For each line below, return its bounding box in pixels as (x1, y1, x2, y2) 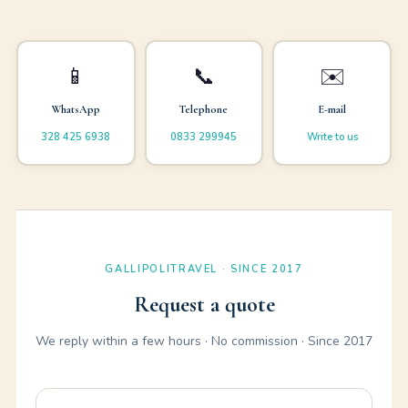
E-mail (318, 102, 347, 116)
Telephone (179, 102, 229, 116)
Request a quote (133, 291, 275, 318)
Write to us (306, 129, 358, 144)
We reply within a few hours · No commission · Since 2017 (36, 332, 372, 350)
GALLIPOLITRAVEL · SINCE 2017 (105, 262, 303, 276)
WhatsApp (51, 102, 101, 116)
